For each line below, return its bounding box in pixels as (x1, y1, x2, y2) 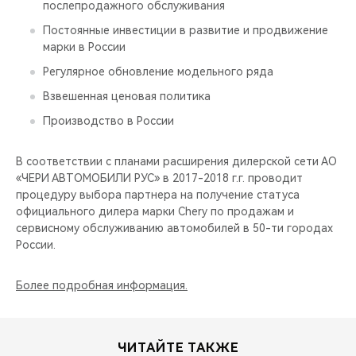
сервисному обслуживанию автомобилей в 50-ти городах (16, 222, 333, 234)
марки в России (43, 41, 126, 53)
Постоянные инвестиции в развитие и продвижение (43, 24, 328, 37)
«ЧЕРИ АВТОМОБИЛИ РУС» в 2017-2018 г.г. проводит (16, 172, 303, 184)
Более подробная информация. (16, 279, 188, 292)
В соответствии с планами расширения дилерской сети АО (16, 155, 337, 168)
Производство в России (43, 114, 174, 127)
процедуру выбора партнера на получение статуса (16, 188, 300, 201)
